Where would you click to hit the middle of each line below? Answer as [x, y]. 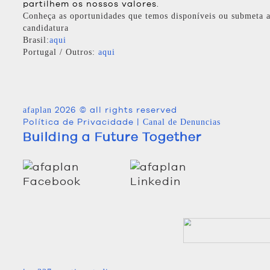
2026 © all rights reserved [115, 110]
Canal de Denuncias [182, 122]
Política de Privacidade [78, 122]
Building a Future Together [112, 137]
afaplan [37, 110]
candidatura [46, 28]
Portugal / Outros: [59, 52]
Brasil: [36, 40]
